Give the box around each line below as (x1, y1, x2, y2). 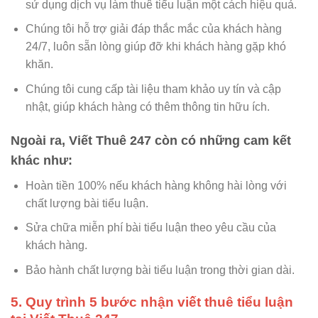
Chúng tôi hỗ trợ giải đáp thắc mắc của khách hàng (25, 23, 282, 35)
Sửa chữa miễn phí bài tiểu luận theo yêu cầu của (25, 221, 276, 234)
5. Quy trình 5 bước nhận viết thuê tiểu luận (11, 294, 293, 309)
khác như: (11, 153, 72, 168)
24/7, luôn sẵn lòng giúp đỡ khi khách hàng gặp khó (25, 40, 286, 53)
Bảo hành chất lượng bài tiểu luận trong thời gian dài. (25, 264, 295, 277)
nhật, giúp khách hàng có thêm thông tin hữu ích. (25, 101, 270, 114)
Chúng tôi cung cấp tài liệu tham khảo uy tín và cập (25, 83, 281, 96)
